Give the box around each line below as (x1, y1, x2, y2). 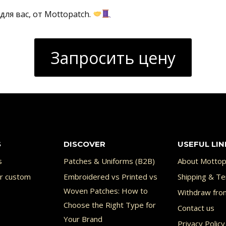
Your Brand (63, 214, 102, 224)
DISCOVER (63, 139, 105, 149)
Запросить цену (50, 46, 176, 69)
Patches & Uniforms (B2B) (63, 156, 155, 166)
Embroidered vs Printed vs (63, 172, 157, 182)
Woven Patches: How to (63, 186, 148, 196)
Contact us (178, 203, 215, 213)
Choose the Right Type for (63, 200, 156, 210)
